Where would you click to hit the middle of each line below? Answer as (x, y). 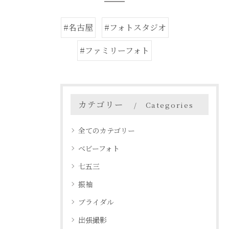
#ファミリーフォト (114, 50)
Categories (169, 105)
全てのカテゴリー (107, 130)
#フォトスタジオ (135, 27)
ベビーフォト (99, 148)
